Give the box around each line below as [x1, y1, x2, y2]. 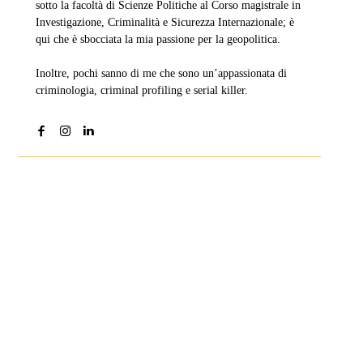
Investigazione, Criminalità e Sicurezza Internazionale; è [35, 15, 294, 28]
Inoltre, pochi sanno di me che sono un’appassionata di [35, 66, 287, 79]
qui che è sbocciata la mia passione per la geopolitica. [35, 32, 280, 45]
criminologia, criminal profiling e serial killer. [35, 83, 248, 96]
